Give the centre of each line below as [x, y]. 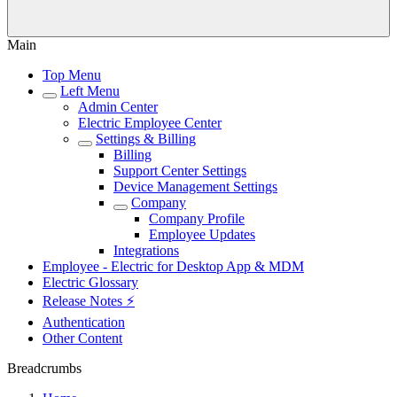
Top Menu [72, 75]
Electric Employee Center [150, 123]
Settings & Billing [146, 139]
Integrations [146, 250]
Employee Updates [202, 234]
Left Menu [90, 91]
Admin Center [118, 107]
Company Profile [197, 218]
